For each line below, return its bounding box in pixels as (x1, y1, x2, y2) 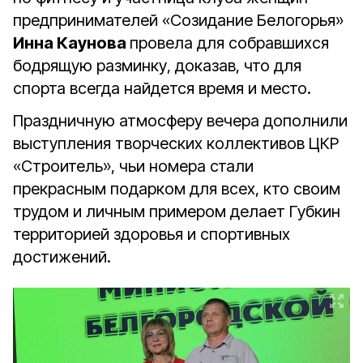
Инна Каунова (13, 33, 130, 53)
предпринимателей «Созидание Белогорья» (13, 11, 344, 30)
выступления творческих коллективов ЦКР (13, 134, 339, 153)
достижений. (13, 247, 111, 267)
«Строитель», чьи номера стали (13, 156, 254, 176)
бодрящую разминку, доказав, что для (13, 56, 301, 75)
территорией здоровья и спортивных (13, 224, 290, 244)
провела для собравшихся (130, 33, 329, 53)
